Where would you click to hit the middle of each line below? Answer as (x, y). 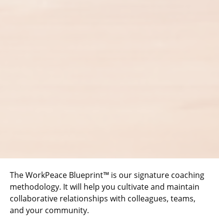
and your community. (49, 210)
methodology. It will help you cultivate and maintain (105, 187)
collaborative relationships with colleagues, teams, (103, 199)
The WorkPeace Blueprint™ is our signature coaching (107, 175)
